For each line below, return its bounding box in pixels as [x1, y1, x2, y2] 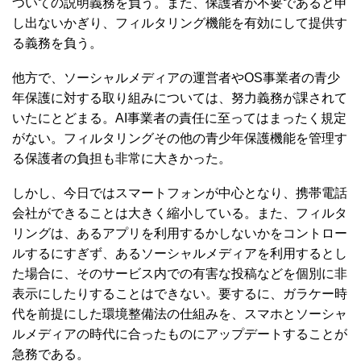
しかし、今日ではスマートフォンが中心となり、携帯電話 [12, 185, 347, 200]
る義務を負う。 [12, 35, 102, 50]
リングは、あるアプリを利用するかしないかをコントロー [12, 226, 347, 240]
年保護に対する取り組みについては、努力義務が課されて [12, 90, 347, 105]
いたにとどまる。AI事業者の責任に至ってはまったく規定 [12, 110, 346, 125]
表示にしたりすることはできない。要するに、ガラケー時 [12, 286, 347, 301]
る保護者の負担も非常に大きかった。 [12, 151, 231, 165]
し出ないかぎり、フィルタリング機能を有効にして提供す [12, 15, 347, 30]
